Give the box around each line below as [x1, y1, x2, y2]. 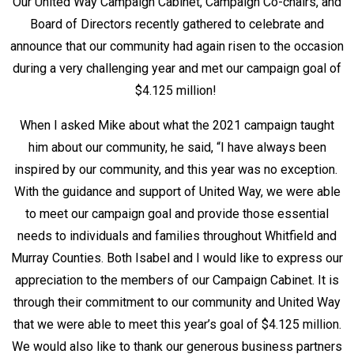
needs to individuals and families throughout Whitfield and [17, 228, 337, 243]
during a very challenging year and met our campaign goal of [13, 61, 341, 76]
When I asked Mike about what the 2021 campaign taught [20, 118, 334, 133]
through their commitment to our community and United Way [13, 295, 341, 310]
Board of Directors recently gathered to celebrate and [30, 17, 324, 32]
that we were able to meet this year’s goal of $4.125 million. [13, 317, 341, 332]
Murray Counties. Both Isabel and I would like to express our [11, 250, 343, 265]
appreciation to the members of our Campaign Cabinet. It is [15, 273, 339, 288]
